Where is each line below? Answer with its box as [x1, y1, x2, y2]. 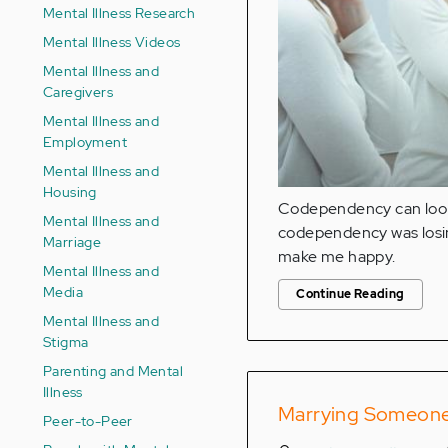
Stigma [43, 332, 89, 351]
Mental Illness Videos [43, 32, 181, 51]
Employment [43, 132, 128, 151]
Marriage [43, 232, 102, 251]
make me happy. [278, 246, 396, 268]
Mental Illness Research [43, 3, 196, 22]
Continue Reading [296, 286, 405, 303]
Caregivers [43, 82, 114, 101]
